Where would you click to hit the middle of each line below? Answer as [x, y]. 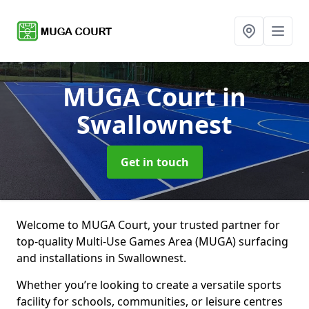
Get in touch [154, 162]
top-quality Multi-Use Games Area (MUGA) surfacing [152, 241]
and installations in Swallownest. [101, 258]
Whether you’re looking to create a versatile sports [149, 285]
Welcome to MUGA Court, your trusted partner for [148, 225]
